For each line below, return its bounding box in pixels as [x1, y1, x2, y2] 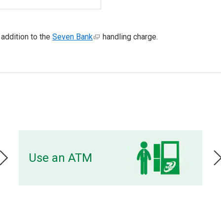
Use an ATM [29, 151, 93, 165]
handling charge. [101, 32, 158, 41]
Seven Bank [52, 32, 93, 41]
